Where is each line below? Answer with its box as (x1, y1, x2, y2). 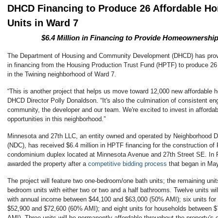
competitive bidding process (88, 160, 167, 168)
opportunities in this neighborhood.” (7, 115, 106, 123)
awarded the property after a (7, 160, 88, 168)
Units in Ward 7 (7, 18, 78, 29)
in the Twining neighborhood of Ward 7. (7, 71, 116, 78)
